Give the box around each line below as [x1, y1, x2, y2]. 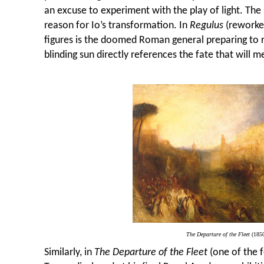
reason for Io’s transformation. [44, 21, 179, 31]
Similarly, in [44, 247, 94, 258]
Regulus [190, 21, 223, 31]
